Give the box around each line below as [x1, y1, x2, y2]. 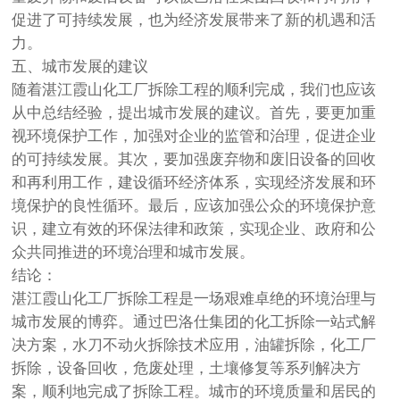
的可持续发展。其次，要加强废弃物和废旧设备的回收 [12, 150, 377, 168]
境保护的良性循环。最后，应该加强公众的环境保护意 [12, 196, 377, 214]
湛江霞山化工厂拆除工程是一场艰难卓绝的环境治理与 [12, 289, 377, 307]
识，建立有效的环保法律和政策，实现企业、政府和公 [12, 220, 377, 237]
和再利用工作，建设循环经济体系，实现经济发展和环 [12, 173, 377, 191]
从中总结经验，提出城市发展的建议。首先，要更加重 [12, 104, 377, 121]
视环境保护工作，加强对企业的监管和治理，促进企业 [12, 127, 377, 145]
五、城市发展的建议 [12, 57, 149, 75]
